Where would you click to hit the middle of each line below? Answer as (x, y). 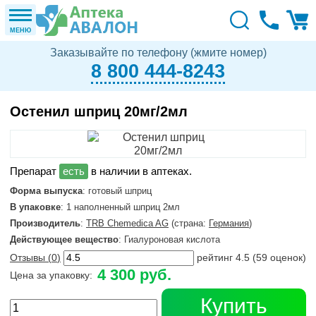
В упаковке (35, 207)
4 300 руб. (134, 275)
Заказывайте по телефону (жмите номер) (158, 53)
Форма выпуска (46, 191)
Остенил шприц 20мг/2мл (99, 111)
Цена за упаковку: (51, 275)
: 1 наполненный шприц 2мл (120, 207)
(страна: (189, 223)
